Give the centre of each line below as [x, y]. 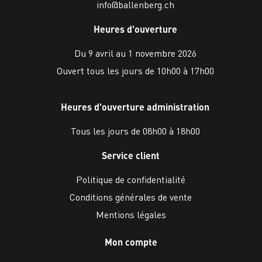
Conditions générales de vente [131, 197]
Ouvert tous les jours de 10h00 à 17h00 [135, 71]
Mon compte [131, 242]
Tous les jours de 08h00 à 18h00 [135, 131]
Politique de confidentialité [131, 180]
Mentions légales [131, 215]
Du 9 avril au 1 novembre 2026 [135, 53]
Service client [131, 156]
